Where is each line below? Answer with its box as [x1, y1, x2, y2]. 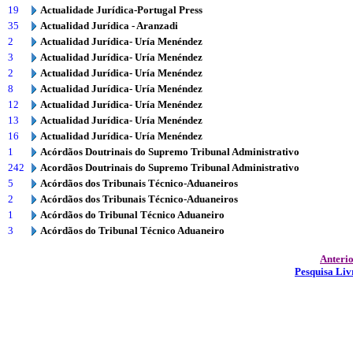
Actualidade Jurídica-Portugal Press [40, 4, 203, 16]
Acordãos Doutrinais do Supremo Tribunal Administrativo [40, 162, 299, 173]
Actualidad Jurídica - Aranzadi [40, 20, 178, 32]
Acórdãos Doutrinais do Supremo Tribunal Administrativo [40, 146, 299, 158]
